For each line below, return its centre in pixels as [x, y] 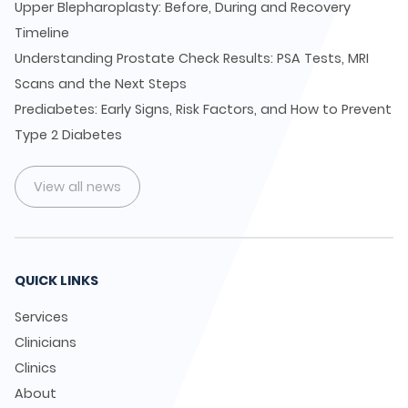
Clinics [36, 368]
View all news [77, 187]
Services [41, 317]
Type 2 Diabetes [68, 135]
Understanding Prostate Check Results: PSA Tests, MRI [192, 58]
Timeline [42, 33]
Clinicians [46, 342]
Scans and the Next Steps [101, 84]
